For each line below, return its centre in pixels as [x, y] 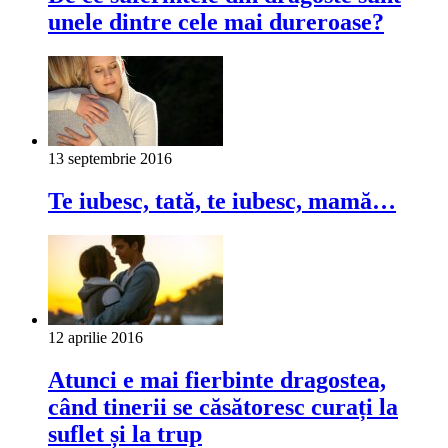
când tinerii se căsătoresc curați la [223, 406]
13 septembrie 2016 [110, 159]
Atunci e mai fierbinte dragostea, [217, 379]
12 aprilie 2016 [95, 338]
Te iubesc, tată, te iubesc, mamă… [222, 201]
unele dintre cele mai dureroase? [216, 22]
